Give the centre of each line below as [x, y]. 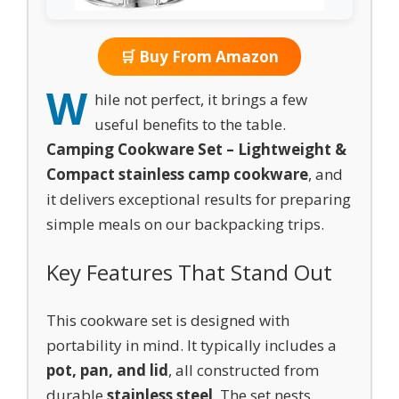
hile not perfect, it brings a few [201, 99]
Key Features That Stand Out [189, 272]
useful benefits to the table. [190, 124]
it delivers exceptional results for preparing [199, 199]
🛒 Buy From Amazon [199, 57]
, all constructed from [244, 370]
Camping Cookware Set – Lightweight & [196, 149]
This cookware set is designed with [168, 320]
